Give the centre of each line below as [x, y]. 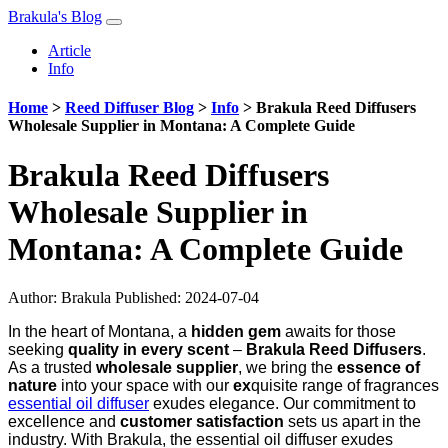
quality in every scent [148, 350]
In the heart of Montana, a [99, 332]
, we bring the [287, 368]
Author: [34, 298]
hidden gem [236, 332]
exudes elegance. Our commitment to [282, 404]
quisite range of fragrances [345, 386]
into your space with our [145, 386]
